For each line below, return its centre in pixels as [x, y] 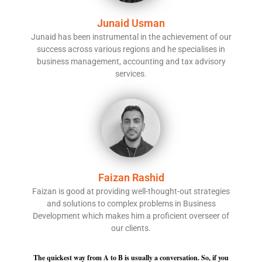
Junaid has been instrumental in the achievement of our [131, 37]
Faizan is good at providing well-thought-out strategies [131, 191]
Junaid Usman [131, 23]
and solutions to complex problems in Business [131, 203]
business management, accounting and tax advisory [131, 62]
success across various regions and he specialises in [131, 49]
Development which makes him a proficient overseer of [131, 216]
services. [131, 74]
